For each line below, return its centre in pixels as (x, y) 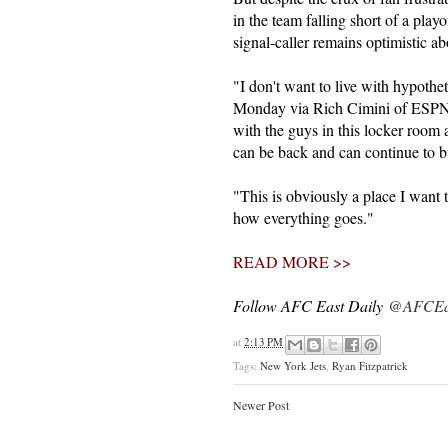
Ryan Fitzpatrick (370, 365)
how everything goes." (303, 217)
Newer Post (261, 404)
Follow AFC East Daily (310, 305)
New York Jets (293, 365)
